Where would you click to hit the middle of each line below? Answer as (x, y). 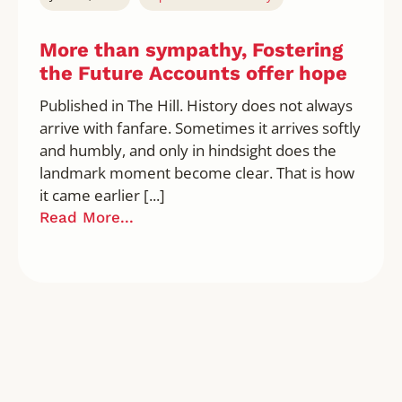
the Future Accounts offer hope (193, 73)
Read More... (86, 217)
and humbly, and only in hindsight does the (188, 150)
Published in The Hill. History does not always (196, 105)
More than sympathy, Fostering (191, 49)
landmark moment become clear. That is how (197, 172)
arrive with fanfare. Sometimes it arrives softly (200, 127)
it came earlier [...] (102, 195)
